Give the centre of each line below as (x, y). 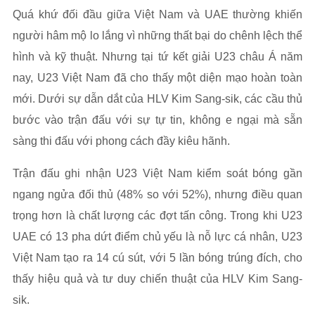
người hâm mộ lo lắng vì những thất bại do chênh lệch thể (157, 36)
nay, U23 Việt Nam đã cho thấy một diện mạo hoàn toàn (157, 78)
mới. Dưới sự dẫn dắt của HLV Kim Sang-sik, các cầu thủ (157, 99)
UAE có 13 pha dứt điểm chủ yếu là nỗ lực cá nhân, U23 (157, 237)
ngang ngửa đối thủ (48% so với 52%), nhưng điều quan (157, 195)
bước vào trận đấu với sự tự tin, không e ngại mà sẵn (157, 120)
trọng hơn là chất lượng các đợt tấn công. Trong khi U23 (157, 216)
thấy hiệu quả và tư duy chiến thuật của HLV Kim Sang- (157, 279)
